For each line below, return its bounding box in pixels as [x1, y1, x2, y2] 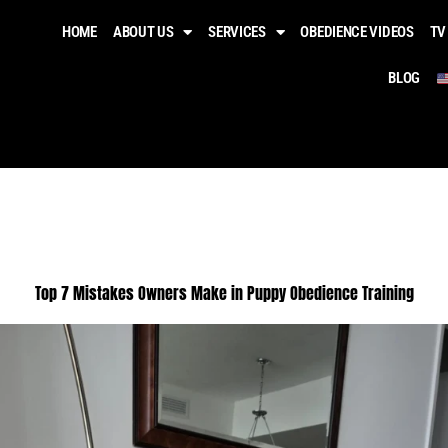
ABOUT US [112, 23, 174, 42]
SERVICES [208, 23, 266, 42]
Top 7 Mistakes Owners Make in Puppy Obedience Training [34, 280, 414, 305]
